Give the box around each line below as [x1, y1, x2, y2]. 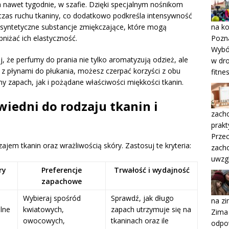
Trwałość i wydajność [113, 165, 190, 175]
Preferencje [41, 165, 82, 175]
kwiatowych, [23, 204, 64, 215]
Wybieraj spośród [23, 193, 81, 203]
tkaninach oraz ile [111, 216, 169, 226]
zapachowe [41, 176, 82, 187]
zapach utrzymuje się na [111, 204, 191, 215]
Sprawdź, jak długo [111, 193, 174, 203]
